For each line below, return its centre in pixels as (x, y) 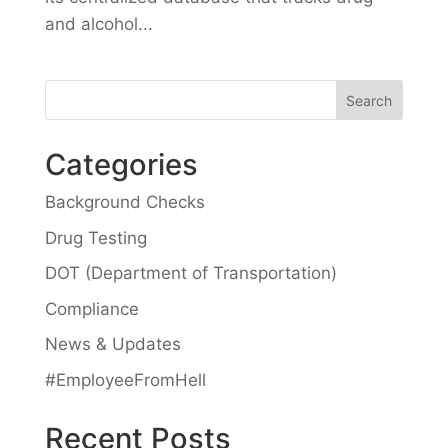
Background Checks (124, 202)
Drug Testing (95, 237)
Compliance (91, 308)
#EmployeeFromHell (125, 379)
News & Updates (112, 344)
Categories (121, 165)
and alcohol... (98, 24)
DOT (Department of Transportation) (190, 273)
